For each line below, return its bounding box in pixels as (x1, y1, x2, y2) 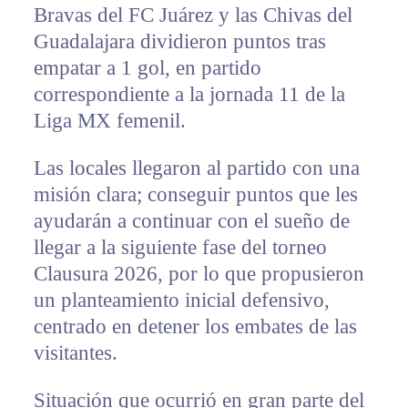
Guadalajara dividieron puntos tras (33, 30, 326, 54)
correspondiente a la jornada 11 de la (33, 83, 345, 107)
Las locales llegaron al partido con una (33, 157, 360, 180)
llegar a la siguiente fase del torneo (33, 236, 327, 260)
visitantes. (33, 342, 117, 365)
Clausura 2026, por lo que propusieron (33, 262, 364, 286)
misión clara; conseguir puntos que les (33, 183, 358, 207)
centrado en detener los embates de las (33, 315, 357, 339)
